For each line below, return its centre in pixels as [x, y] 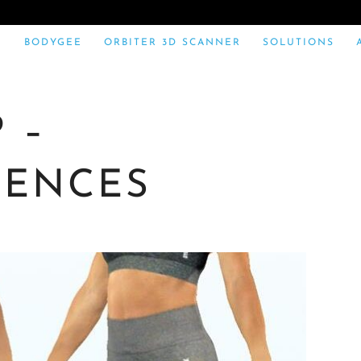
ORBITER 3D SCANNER [172, 43]
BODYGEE [53, 43]
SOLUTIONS [299, 43]
